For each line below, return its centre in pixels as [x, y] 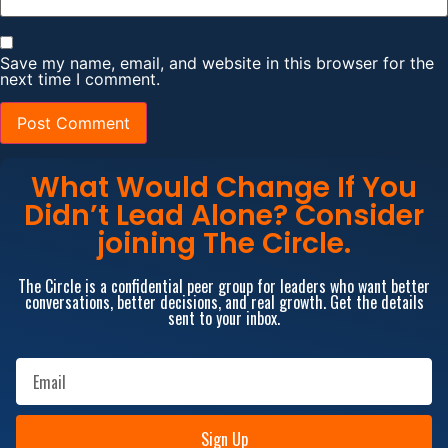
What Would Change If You [224, 188]
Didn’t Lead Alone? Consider [224, 216]
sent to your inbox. [224, 318]
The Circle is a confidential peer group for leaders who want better [224, 286]
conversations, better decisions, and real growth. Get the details [224, 302]
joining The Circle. [224, 244]
